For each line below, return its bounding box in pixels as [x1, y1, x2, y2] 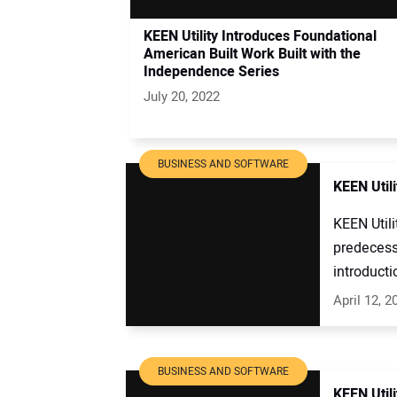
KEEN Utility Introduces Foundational [144, 25, 377, 47]
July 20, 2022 [144, 86, 220, 106]
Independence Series [144, 60, 279, 82]
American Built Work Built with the [144, 43, 361, 65]
